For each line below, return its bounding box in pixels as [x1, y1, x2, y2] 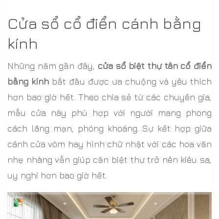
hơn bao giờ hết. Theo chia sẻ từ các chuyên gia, [7, 91, 212, 102]
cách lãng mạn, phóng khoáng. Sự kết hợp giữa [7, 123, 212, 133]
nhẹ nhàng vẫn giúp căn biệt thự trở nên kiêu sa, [7, 154, 212, 165]
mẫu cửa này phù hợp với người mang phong [7, 107, 212, 118]
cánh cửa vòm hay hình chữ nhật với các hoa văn [7, 138, 212, 149]
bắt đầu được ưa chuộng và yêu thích [49, 76, 212, 87]
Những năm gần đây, [7, 60, 98, 71]
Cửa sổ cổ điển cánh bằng [7, 13, 201, 32]
